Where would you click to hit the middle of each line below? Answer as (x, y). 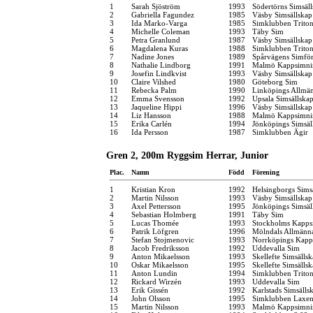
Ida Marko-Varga (159, 23)
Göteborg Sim (275, 81)
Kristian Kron (153, 189)
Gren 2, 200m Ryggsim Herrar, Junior (187, 155)
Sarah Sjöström (156, 6)
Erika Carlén (152, 123)
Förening (266, 172)
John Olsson (151, 298)
